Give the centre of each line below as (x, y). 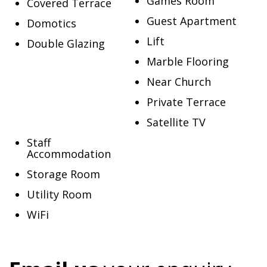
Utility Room (59, 194)
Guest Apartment (191, 21)
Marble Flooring (187, 61)
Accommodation (69, 154)
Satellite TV (176, 122)
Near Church (178, 82)
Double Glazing (66, 44)
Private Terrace (186, 102)
